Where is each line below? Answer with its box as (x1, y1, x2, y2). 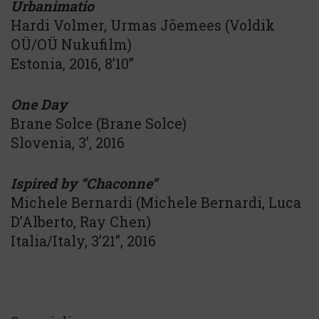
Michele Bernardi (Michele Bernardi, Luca (11, 193, 301, 211)
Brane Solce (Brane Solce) (11, 114, 187, 132)
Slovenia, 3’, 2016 (11, 133, 125, 152)
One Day (11, 95, 67, 113)
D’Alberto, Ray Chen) (11, 212, 151, 231)
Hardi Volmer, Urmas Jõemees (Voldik (11, 16, 275, 34)
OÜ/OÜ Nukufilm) (11, 35, 132, 53)
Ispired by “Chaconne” (11, 174, 157, 192)
